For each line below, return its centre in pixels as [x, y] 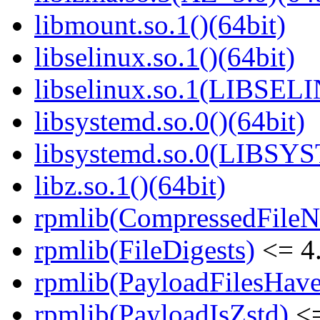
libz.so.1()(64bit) [130, 186]
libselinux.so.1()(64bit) [165, 57]
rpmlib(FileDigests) [145, 250]
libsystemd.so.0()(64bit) [170, 121]
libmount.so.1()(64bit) [160, 25]
